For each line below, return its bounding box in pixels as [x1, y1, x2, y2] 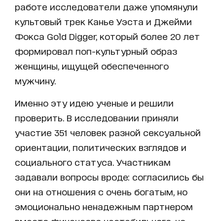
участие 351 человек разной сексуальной [15, 127, 201, 138]
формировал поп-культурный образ [15, 46, 177, 56]
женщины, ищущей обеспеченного [15, 61, 169, 71]
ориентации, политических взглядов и [15, 142, 186, 152]
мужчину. [15, 75, 56, 86]
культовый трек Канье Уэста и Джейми [15, 16, 192, 27]
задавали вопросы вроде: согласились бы [15, 172, 204, 182]
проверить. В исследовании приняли [15, 112, 179, 123]
